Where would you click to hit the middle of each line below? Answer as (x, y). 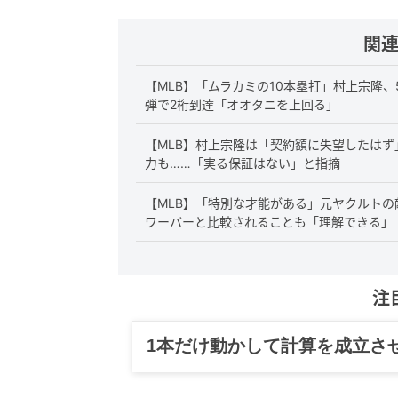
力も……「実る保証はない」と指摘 (243, 163)
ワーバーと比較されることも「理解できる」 (269, 221)
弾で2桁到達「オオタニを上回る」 (242, 104)
